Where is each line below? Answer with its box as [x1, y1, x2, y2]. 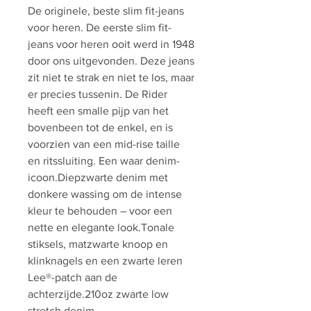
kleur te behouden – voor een [28, 205, 172, 217]
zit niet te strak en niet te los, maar [28, 72, 194, 83]
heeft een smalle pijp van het [28, 105, 169, 117]
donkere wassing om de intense [28, 188, 182, 200]
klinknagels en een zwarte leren [28, 255, 183, 267]
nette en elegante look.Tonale [28, 221, 174, 233]
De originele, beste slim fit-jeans [28, 5, 184, 17]
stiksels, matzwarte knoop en [28, 238, 168, 250]
